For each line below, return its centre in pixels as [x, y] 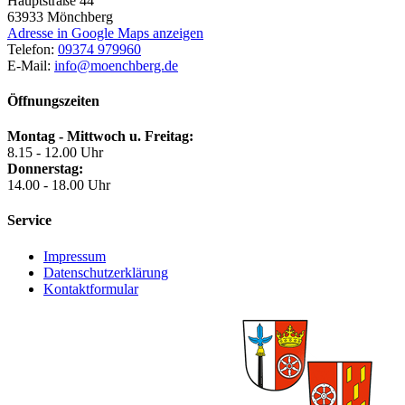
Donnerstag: [45, 169]
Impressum [75, 256]
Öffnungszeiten [53, 100]
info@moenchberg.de [116, 65]
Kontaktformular [91, 288]
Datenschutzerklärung [106, 272]
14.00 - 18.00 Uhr [59, 185]
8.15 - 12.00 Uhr [55, 153]
